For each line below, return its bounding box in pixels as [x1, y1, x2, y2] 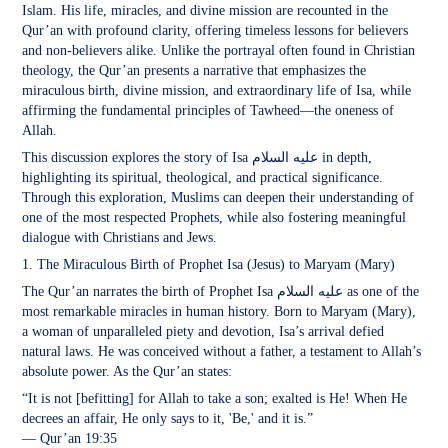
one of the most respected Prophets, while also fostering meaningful [22, 210, 407, 226]
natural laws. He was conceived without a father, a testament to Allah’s [22, 344, 422, 360]
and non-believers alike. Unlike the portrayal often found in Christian [22, 43, 416, 59]
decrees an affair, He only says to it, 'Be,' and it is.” [22, 411, 314, 427]
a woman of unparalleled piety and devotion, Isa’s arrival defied [22, 324, 385, 340]
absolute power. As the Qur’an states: [22, 364, 233, 380]
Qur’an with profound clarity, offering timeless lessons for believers [22, 23, 409, 39]
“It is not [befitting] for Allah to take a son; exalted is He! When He [22, 391, 408, 407]
